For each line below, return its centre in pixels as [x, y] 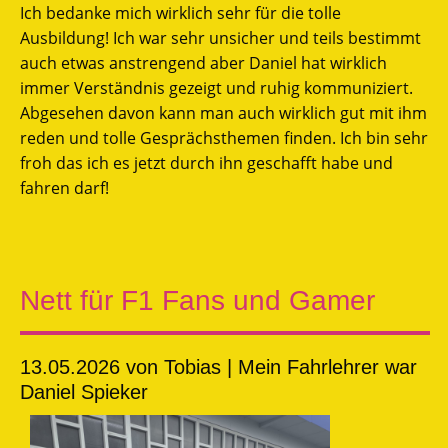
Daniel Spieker [84, 391]
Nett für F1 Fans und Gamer [197, 300]
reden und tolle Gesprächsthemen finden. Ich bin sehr [224, 137]
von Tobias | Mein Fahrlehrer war [268, 366]
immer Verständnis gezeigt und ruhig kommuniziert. [216, 87]
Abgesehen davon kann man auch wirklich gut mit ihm [223, 112]
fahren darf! [64, 187]
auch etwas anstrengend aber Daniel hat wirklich [203, 62]
